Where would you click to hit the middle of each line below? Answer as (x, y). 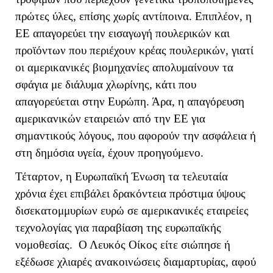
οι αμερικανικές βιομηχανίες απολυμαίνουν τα (124, 68)
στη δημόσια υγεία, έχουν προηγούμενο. (109, 153)
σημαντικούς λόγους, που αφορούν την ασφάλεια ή (136, 136)
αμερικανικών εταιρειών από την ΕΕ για (110, 119)
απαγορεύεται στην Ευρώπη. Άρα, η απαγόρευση (130, 102)
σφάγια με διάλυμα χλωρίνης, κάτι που (106, 85)
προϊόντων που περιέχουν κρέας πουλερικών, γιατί (134, 51)
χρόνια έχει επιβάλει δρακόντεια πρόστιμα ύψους (130, 193)
